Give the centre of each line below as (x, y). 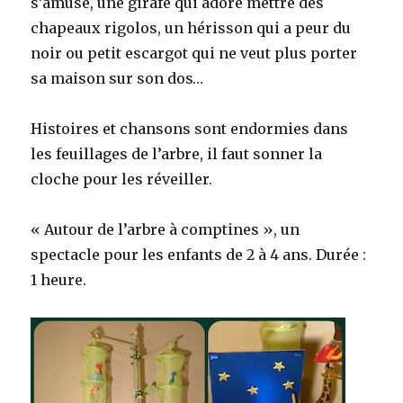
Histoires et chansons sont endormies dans (190, 129)
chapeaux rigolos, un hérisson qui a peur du (191, 28)
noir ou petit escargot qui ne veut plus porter (194, 54)
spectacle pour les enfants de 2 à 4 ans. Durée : (199, 255)
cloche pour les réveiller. (122, 179)
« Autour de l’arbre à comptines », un (166, 230)
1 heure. (59, 280)
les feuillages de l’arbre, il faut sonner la (177, 154)
